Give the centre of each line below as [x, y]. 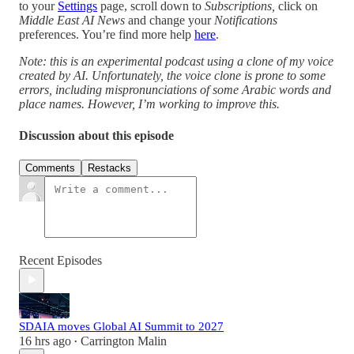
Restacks [109, 168]
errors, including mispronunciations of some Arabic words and [175, 90]
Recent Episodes [60, 260]
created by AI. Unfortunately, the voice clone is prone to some [172, 76]
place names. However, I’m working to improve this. [149, 104]
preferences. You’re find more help [107, 35]
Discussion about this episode [96, 135]
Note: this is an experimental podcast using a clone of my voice [176, 62]
